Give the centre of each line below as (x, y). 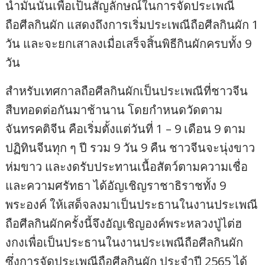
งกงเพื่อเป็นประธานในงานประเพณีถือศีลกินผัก (125, 242)
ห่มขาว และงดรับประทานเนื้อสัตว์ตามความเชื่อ (127, 166)
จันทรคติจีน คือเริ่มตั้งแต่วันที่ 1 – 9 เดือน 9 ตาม (126, 128)
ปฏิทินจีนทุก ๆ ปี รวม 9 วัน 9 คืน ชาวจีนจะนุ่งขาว (130, 147)
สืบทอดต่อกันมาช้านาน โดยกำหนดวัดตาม (114, 109)
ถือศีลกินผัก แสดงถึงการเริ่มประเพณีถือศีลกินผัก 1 (132, 24)
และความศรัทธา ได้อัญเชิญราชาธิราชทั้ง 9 (116, 185)
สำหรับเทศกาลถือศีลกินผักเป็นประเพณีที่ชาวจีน (127, 91)
